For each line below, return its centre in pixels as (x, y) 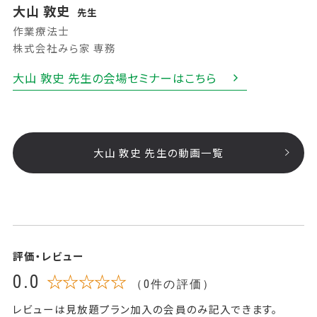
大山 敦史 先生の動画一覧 (158, 152)
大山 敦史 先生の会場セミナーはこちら (114, 77)
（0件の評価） (173, 284)
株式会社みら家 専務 (64, 48)
